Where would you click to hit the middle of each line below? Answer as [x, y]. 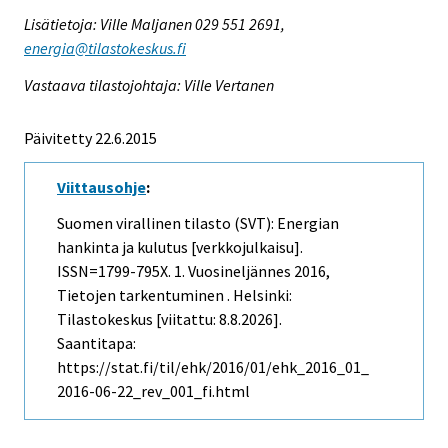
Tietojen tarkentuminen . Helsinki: [174, 295]
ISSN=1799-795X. [115, 271]
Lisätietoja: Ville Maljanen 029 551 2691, [154, 23]
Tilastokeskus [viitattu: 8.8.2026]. [169, 319]
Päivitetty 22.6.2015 [90, 137]
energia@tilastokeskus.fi [105, 47]
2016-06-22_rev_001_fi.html [153, 391]
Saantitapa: [96, 343]
